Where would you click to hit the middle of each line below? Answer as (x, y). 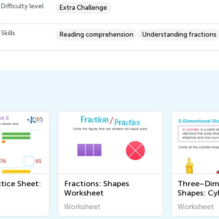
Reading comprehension (97, 35)
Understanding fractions (179, 35)
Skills (8, 33)
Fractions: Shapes (97, 184)
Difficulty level (22, 6)
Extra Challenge (83, 8)
